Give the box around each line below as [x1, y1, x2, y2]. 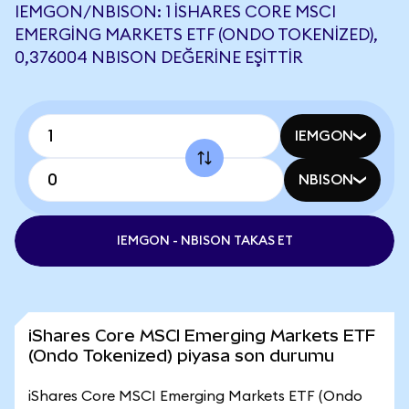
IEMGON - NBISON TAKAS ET [116, 235, 293, 247]
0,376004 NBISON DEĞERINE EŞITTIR [15, 49, 303, 66]
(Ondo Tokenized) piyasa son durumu [28, 346, 334, 365]
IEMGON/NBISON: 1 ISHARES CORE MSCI [15, 4, 336, 20]
